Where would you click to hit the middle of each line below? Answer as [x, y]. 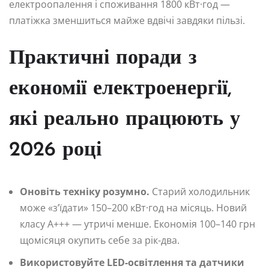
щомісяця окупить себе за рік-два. [100, 240]
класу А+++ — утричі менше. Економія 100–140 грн [138, 224]
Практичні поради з [103, 59]
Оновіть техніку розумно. [85, 192]
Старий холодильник [200, 192]
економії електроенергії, [120, 89]
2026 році [55, 151]
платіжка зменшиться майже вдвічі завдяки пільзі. [127, 21]
